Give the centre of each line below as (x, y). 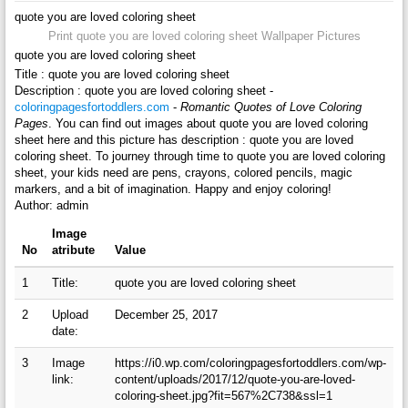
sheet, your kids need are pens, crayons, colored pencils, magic (183, 173)
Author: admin (51, 206)
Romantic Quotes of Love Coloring (270, 107)
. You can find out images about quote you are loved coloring (208, 124)
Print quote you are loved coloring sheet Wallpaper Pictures (204, 36)
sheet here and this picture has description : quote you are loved (184, 140)
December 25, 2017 (166, 315)
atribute (73, 250)
